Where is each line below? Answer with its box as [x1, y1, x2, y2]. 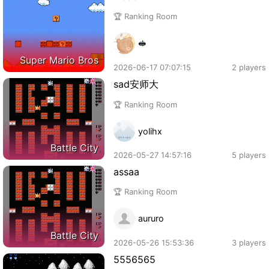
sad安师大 [113, 77, 159, 90]
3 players [232, 237, 266, 247]
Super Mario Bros [20, 53, 99, 66]
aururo [138, 213, 165, 224]
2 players [232, 62, 266, 72]
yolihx [138, 125, 163, 136]
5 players [232, 150, 266, 160]
